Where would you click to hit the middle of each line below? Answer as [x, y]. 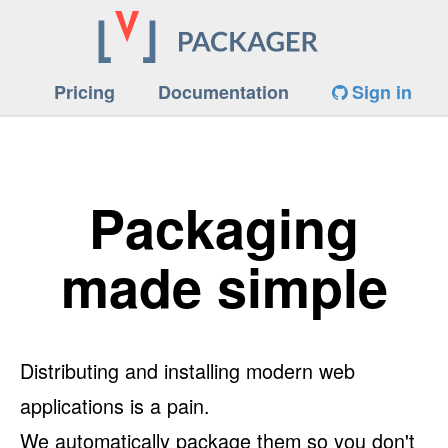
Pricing [84, 92]
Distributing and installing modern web [187, 370]
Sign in [379, 92]
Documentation [223, 92]
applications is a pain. [115, 405]
